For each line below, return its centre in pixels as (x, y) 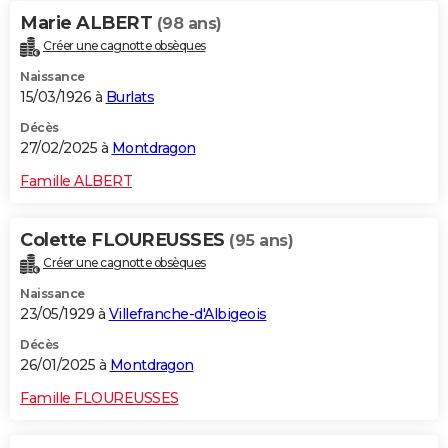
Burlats (129, 97)
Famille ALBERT (76, 181)
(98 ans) (189, 24)
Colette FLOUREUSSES (124, 240)
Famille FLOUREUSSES (99, 398)
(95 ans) (261, 241)
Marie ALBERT (88, 23)
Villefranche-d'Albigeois (187, 314)
